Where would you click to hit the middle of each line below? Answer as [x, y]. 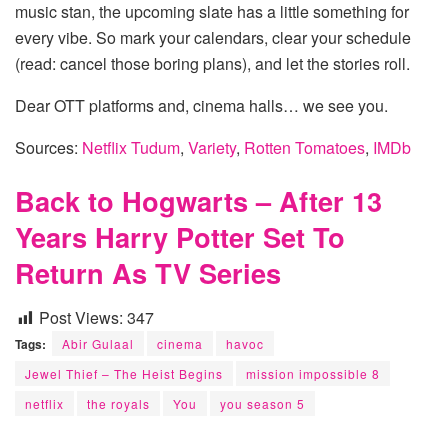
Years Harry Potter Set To [180, 237]
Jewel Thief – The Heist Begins [124, 373]
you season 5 [262, 403]
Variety [212, 147]
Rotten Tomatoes [304, 147]
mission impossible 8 [313, 373]
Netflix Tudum [131, 147]
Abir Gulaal [98, 343]
